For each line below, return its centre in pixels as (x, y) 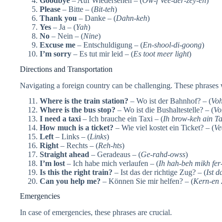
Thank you (58, 18)
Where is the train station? (84, 101)
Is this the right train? (76, 172)
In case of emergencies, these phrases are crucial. (96, 213)
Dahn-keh (132, 18)
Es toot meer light (161, 54)
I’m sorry (55, 54)
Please (50, 9)
